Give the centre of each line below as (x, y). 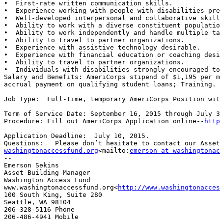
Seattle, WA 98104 (37, 202)
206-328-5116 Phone (39, 210)
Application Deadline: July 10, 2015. (77, 136)
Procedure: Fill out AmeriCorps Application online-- (104, 121)
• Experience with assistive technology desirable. (102, 48)
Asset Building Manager (47, 173)
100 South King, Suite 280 (53, 195)
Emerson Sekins (31, 165)
